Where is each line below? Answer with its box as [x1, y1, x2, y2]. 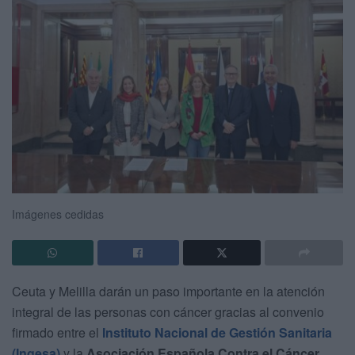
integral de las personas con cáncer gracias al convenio [12, 303, 324, 322]
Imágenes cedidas [12, 206, 104, 223]
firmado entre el [12, 323, 102, 342]
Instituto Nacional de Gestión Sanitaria [102, 323, 332, 342]
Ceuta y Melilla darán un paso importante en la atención [12, 282, 325, 301]
